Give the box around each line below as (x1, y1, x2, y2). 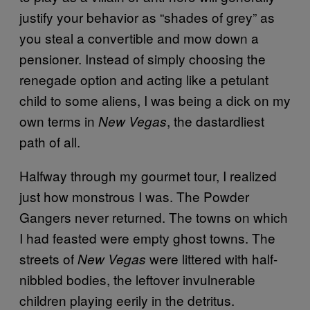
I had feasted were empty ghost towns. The (19, 228, 275, 247)
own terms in (19, 111, 98, 130)
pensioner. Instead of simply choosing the (19, 49, 266, 68)
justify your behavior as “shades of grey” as (19, 8, 275, 26)
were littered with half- (146, 249, 277, 268)
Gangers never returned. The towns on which (19, 208, 288, 226)
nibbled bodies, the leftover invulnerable (19, 270, 255, 289)
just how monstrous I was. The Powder (19, 187, 249, 206)
